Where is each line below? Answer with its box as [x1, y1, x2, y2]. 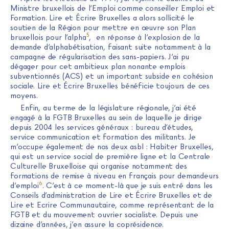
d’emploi [10, 180, 39, 190]
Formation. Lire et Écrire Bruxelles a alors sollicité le [10, 13, 194, 22]
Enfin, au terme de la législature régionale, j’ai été [20, 103, 197, 112]
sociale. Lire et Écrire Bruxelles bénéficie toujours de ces [10, 81, 210, 90]
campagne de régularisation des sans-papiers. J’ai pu [10, 52, 190, 61]
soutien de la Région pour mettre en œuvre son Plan [10, 22, 196, 32]
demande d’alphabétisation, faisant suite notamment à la [10, 42, 211, 52]
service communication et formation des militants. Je [10, 132, 196, 142]
